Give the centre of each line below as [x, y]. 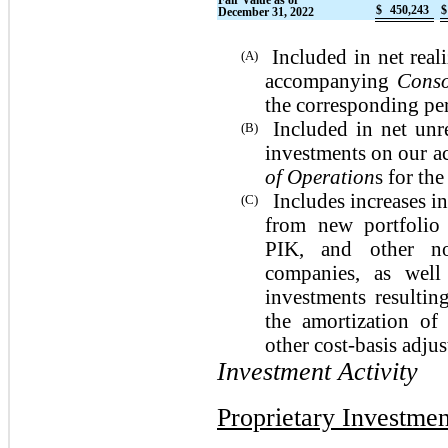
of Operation [320, 176]
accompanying [331, 80]
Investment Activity [317, 371]
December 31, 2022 [266, 12]
